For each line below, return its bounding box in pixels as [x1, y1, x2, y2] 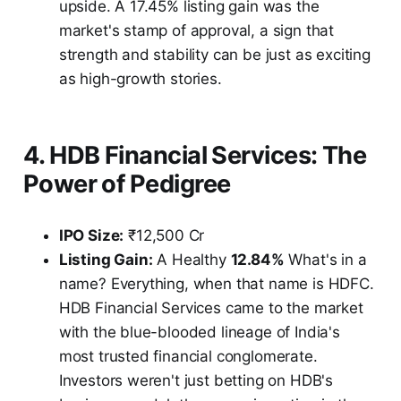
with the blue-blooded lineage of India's [58, 322, 340, 341]
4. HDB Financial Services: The [22, 140, 367, 170]
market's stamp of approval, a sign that [58, 21, 335, 39]
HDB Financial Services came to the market [58, 298, 363, 317]
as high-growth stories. [58, 69, 222, 88]
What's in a [284, 250, 367, 269]
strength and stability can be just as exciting [58, 45, 371, 64]
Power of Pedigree [22, 168, 231, 199]
